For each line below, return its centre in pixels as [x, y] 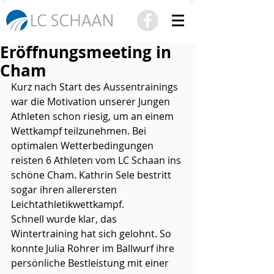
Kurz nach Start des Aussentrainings [96, 87]
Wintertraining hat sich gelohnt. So [92, 234]
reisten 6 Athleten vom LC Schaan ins [97, 160]
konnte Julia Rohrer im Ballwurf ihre [94, 248]
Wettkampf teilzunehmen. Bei [80, 131]
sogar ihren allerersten [65, 190]
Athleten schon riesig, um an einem [94, 116]
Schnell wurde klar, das [65, 219]
